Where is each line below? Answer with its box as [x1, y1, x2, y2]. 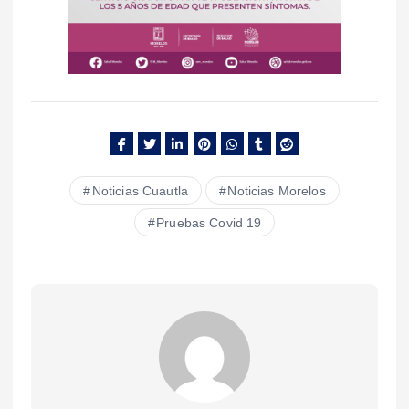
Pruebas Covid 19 [156, 215, 262, 230]
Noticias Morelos [227, 183, 326, 198]
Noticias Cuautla [91, 183, 188, 198]
